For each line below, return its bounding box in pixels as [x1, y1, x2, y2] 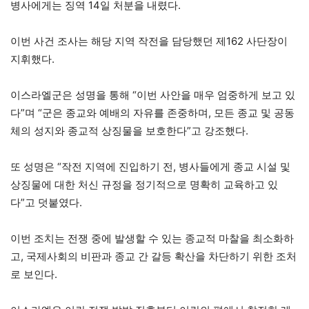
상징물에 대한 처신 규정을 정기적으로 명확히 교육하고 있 [10, 177, 278, 191]
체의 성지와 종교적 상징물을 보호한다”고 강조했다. [10, 123, 248, 137]
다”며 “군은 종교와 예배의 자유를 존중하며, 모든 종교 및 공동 [10, 106, 295, 119]
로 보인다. [10, 267, 57, 281]
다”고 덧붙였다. [10, 195, 82, 209]
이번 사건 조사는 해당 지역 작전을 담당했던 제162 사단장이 [10, 34, 288, 48]
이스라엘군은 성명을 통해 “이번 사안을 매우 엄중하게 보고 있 [10, 88, 295, 101]
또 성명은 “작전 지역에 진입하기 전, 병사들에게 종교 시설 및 [10, 159, 290, 173]
